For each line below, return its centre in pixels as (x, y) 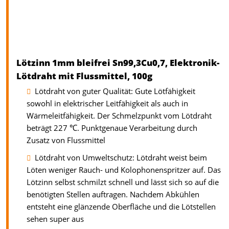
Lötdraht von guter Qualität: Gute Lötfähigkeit (115, 91)
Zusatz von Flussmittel (66, 141)
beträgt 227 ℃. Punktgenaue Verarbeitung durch (112, 128)
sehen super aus (55, 219)
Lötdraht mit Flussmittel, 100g (84, 76)
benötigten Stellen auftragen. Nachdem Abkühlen (113, 195)
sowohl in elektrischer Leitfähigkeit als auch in (107, 104)
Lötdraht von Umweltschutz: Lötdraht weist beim (121, 158)
